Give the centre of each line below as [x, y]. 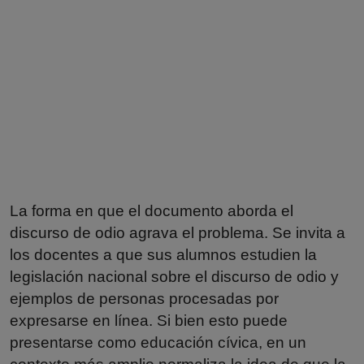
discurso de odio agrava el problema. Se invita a [178, 232]
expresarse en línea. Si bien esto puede [149, 320]
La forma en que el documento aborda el [152, 210]
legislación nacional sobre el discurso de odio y [174, 276]
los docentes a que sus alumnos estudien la [163, 254]
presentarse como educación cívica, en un [158, 342]
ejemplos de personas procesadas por [144, 298]
